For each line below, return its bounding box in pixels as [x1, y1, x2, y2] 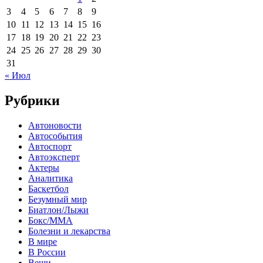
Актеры [28, 162, 59, 173]
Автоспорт [28, 141, 72, 151]
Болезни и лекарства [28, 225, 110, 236]
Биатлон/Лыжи [28, 204, 89, 215]
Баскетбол [28, 183, 69, 194]
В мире [28, 236, 57, 247]
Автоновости [28, 120, 82, 130]
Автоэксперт [28, 151, 80, 162]
